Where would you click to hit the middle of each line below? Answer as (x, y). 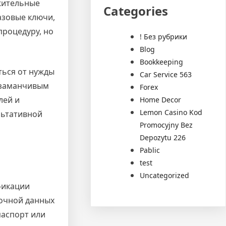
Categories (136, 11)
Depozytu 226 (163, 137)
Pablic (150, 150)
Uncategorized (165, 175)
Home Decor (161, 99)
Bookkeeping (162, 62)
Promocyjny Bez (166, 125)
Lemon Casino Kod (171, 112)
